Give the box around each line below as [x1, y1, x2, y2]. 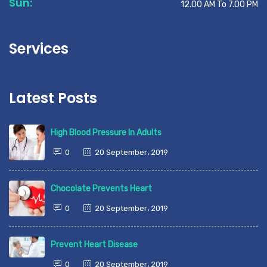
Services [9, 39, 69, 59]
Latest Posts [9, 88, 97, 108]
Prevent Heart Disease [51, 240, 138, 250]
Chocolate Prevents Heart [51, 184, 152, 194]
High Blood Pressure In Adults [51, 128, 162, 138]
